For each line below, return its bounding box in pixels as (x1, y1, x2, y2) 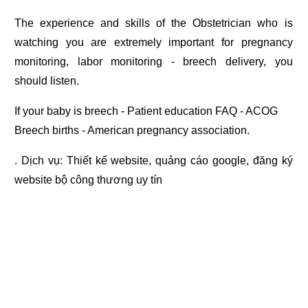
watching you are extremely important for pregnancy (14, 36, 293, 49)
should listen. (14, 75, 80, 87)
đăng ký (252, 155, 293, 167)
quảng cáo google (155, 155, 246, 167)
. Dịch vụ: (14, 155, 67, 167)
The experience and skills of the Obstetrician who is (14, 17, 293, 30)
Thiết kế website (66, 155, 149, 167)
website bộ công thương (14, 174, 134, 186)
